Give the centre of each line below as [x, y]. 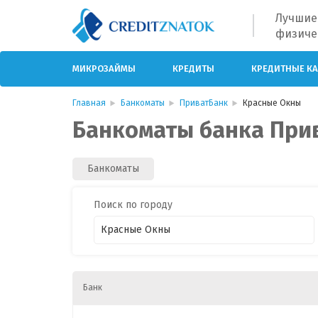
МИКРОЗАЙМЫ [104, 68]
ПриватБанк [204, 103]
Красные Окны [272, 103]
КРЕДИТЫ [193, 68]
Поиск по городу [133, 204]
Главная [89, 103]
